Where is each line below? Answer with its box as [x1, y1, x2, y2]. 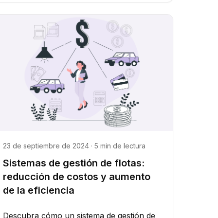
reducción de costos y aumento [3, 171, 151, 183]
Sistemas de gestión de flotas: [3, 157, 145, 169]
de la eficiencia [3, 184, 75, 197]
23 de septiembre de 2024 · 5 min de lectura [3, 142, 146, 150]
